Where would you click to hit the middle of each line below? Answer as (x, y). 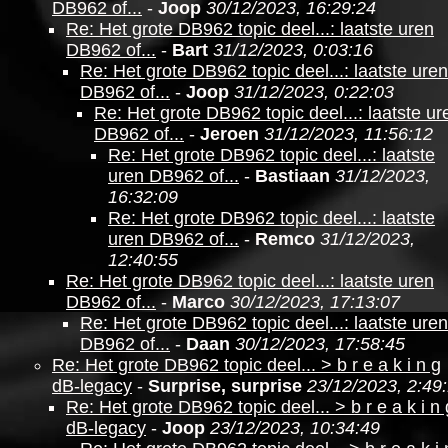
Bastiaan (292, 176)
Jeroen (229, 134)
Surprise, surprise (225, 386)
